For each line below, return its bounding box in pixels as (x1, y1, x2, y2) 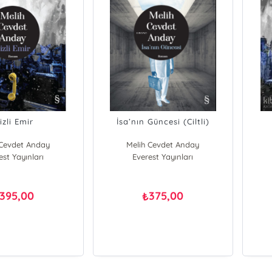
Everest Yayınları (132, 152, 194, 161)
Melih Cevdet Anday (126, 140, 200, 149)
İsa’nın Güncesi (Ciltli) (116, 117, 209, 126)
